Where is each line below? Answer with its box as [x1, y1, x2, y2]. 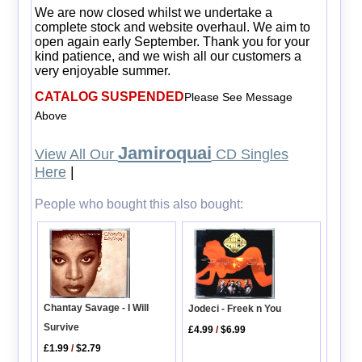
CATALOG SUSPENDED [34, 89, 184, 103]
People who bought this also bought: [34, 196, 243, 211]
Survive [44, 322, 80, 334]
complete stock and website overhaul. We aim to [34, 19, 310, 34]
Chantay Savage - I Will [44, 302, 149, 314]
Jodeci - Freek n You [188, 303, 282, 315]
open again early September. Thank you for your [34, 34, 309, 48]
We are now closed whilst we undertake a [34, 5, 272, 19]
